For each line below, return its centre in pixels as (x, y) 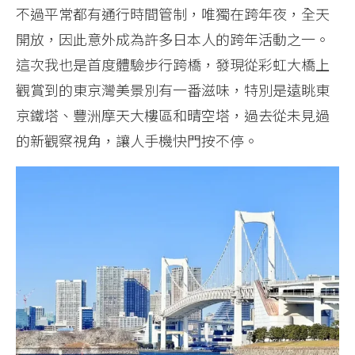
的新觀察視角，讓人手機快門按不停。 (137, 140)
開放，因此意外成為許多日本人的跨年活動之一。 (173, 38)
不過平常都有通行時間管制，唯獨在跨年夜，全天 (173, 13)
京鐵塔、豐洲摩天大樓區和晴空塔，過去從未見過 (173, 115)
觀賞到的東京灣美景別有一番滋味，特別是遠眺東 (173, 89)
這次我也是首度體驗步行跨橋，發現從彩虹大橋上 (173, 64)
